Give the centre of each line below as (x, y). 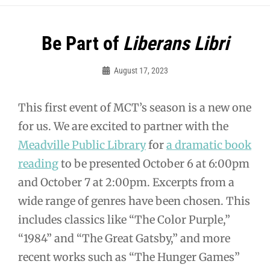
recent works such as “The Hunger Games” (129, 257)
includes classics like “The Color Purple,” (124, 220)
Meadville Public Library (82, 145)
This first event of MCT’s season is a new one (135, 108)
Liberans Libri (176, 44)
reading (38, 164)
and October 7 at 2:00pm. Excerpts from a (126, 183)
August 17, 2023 (141, 71)
